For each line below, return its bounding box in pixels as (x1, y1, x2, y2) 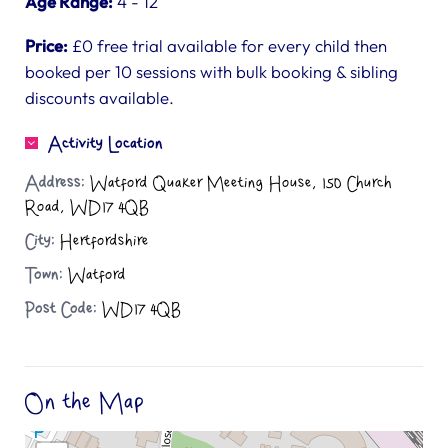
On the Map (25, 390, 145, 415)
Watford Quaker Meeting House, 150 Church (85, 174, 392, 192)
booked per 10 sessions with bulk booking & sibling (25, 61, 398, 82)
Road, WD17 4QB (25, 198, 149, 216)
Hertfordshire (55, 232, 149, 250)
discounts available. (25, 87, 174, 108)
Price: (25, 35, 68, 56)
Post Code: (25, 300, 97, 318)
